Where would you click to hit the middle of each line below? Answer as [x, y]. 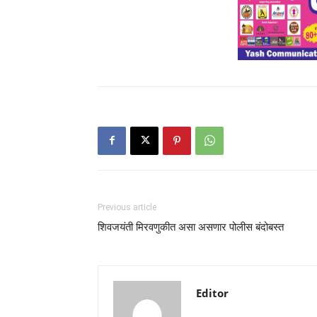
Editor [212, 293]
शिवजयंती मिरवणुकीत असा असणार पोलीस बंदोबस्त [191, 227]
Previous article [127, 207]
